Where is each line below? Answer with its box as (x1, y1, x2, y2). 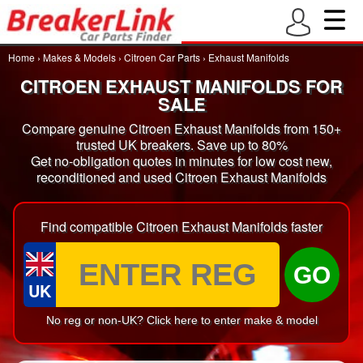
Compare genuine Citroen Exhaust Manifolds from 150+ (22, 119, 341, 138)
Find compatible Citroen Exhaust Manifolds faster (41, 217, 322, 236)
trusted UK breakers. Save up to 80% (75, 135, 288, 154)
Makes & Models (43, 50, 116, 64)
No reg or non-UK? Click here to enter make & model (45, 314, 318, 327)
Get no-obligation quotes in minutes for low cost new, (31, 152, 332, 170)
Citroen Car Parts (124, 50, 200, 64)
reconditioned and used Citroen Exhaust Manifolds (36, 168, 327, 186)
